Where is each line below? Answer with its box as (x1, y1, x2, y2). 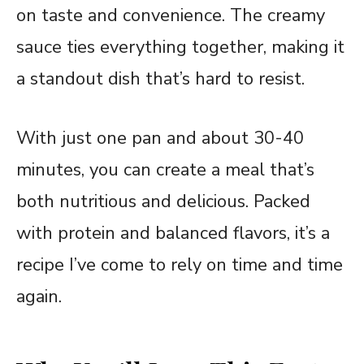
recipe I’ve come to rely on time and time (16, 252, 343, 277)
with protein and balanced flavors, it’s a (16, 220, 330, 245)
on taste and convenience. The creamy (16, 2, 325, 28)
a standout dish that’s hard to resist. (16, 66, 305, 91)
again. (16, 284, 62, 309)
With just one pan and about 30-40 (16, 125, 304, 150)
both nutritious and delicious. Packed (16, 188, 310, 214)
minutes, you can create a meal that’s (16, 157, 314, 182)
